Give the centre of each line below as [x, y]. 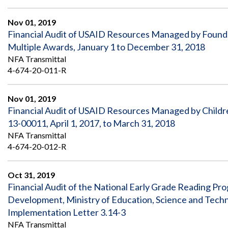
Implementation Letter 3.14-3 [67, 212]
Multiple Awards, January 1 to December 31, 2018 [106, 47]
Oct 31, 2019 [31, 175]
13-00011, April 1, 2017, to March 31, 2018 [91, 123]
